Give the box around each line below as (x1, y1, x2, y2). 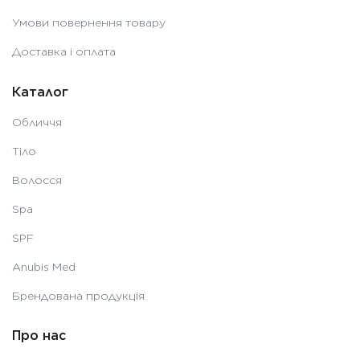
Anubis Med (12, 260, 76, 273)
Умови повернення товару (12, 16, 166, 30)
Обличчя (12, 115, 62, 129)
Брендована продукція (12, 288, 145, 302)
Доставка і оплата (12, 45, 116, 59)
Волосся (12, 173, 62, 186)
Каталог (12, 84, 68, 100)
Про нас (12, 328, 66, 344)
